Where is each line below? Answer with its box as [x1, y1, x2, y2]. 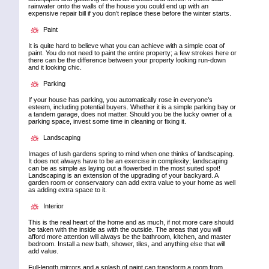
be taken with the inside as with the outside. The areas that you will [28, 226, 221, 234]
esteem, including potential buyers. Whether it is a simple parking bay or [28, 103, 236, 111]
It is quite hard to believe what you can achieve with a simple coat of [28, 42, 225, 50]
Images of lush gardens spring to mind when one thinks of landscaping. [28, 150, 234, 158]
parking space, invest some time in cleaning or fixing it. [28, 118, 186, 125]
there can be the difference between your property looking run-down [28, 56, 226, 64]
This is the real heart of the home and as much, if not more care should [28, 219, 234, 226]
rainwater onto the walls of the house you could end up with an [28, 2, 208, 10]
